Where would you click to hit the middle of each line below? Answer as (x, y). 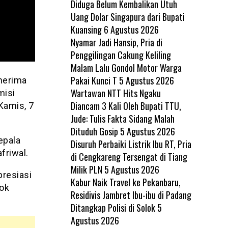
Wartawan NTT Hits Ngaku (116, 93)
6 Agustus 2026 (131, 29)
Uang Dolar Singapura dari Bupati (127, 17)
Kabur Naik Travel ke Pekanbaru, (125, 182)
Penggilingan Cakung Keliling (121, 55)
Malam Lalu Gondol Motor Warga (126, 67)
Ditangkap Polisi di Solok (113, 207)
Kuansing (86, 29)
